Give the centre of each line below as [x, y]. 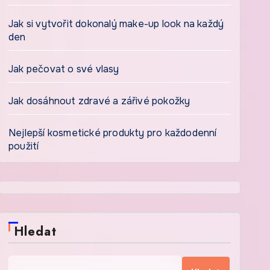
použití [24, 146]
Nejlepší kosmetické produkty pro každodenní [113, 133]
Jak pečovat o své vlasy [64, 69]
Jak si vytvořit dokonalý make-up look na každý [116, 24]
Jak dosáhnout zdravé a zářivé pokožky [99, 101]
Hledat [36, 232]
